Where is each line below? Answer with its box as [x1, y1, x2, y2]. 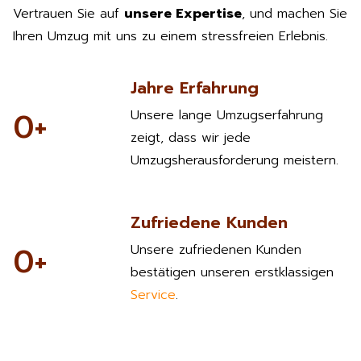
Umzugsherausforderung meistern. [130, 151, 338, 171]
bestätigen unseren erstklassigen [130, 263, 334, 283]
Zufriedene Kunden [130, 210, 288, 235]
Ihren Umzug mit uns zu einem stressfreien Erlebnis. [13, 26, 328, 46]
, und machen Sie [242, 3, 347, 23]
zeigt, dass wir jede [130, 128, 251, 148]
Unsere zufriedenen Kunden [130, 240, 301, 260]
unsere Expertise [124, 3, 242, 23]
